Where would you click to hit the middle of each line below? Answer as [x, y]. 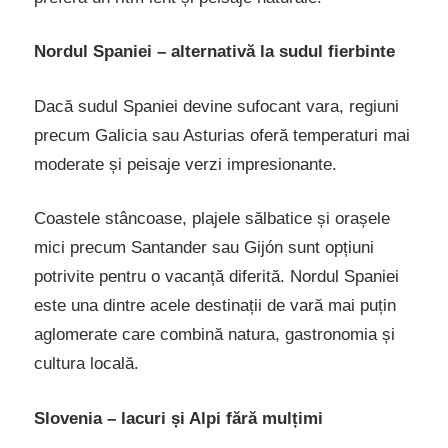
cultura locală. [86, 364]
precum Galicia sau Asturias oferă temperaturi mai [222, 135]
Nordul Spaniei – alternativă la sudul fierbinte [214, 52]
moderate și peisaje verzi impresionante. [185, 164]
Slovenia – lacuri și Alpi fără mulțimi [178, 418]
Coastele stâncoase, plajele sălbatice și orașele [212, 219]
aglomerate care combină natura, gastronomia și [214, 335]
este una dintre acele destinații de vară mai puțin [215, 306]
